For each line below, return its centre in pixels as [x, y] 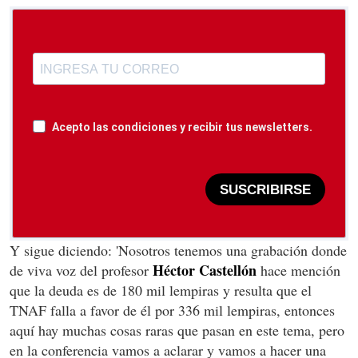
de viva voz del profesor [81, 270]
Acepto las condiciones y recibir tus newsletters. [182, 127]
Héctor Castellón [205, 270]
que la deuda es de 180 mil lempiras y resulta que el [161, 290]
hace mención [298, 270]
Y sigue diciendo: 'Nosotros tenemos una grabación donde [178, 251]
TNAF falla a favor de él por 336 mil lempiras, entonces [172, 310]
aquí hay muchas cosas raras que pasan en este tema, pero [177, 330]
